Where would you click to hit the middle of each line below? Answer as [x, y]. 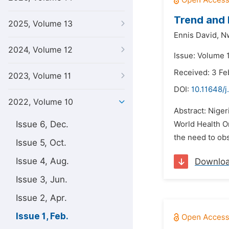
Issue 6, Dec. [42, 124]
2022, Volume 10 [41, 102]
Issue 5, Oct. [41, 143]
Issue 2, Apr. [41, 198]
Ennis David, [196, 35]
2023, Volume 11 [40, 76]
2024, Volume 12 [40, 50]
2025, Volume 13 [40, 24]
